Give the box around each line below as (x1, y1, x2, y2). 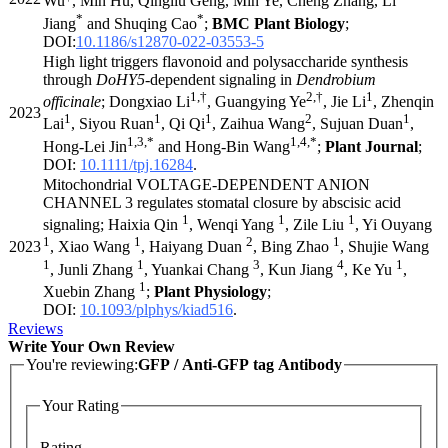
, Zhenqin (373, 93, 434, 111)
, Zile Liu (285, 216, 348, 234)
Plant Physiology (154, 283, 267, 301)
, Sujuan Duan (312, 115, 403, 133)
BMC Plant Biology (212, 14, 345, 32)
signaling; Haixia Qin (43, 216, 182, 234)
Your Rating (42, 397, 119, 415)
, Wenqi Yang (189, 216, 278, 234)
